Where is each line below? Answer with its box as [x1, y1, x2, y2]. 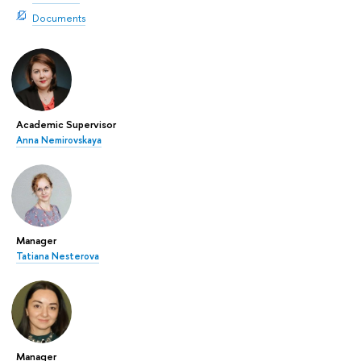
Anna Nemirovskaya [16, 134, 102, 147]
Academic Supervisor [16, 117, 116, 132]
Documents [32, 10, 85, 25]
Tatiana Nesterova [16, 250, 99, 263]
